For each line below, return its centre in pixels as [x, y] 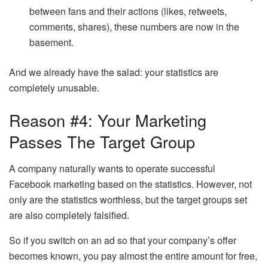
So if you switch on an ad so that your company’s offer [123, 240]
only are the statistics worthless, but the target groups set [128, 199]
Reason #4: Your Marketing [108, 120]
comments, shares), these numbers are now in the [135, 27]
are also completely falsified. [69, 215]
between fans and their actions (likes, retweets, [128, 11]
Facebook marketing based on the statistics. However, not [130, 184]
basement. [52, 42]
